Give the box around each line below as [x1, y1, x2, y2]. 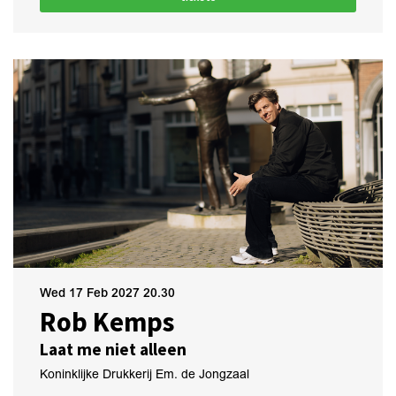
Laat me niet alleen [40, 339, 187, 361]
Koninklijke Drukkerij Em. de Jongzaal [40, 367, 249, 383]
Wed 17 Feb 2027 [40, 286, 143, 301]
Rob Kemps [40, 305, 174, 339]
